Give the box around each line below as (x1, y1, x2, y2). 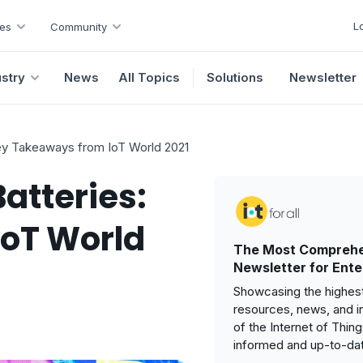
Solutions (207, 70, 263, 85)
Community (50, 19, 107, 33)
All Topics (118, 69, 180, 85)
